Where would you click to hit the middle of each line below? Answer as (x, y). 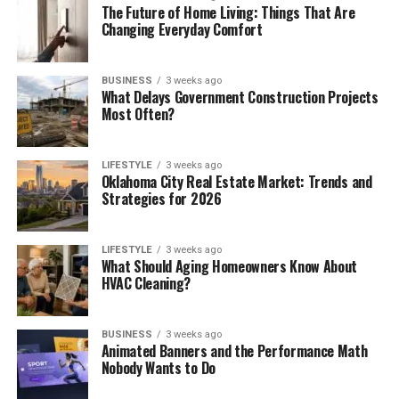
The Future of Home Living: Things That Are (228, 12)
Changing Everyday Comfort (182, 29)
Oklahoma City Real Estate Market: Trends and (236, 182)
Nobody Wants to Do (158, 368)
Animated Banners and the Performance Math (234, 351)
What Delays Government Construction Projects (240, 97)
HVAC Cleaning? (146, 283)
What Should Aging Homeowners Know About (229, 266)
